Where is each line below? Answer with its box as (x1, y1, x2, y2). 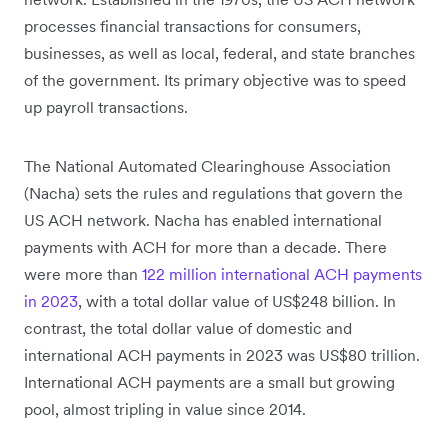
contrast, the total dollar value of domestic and (24, 318, 352, 339)
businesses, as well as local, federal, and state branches (24, 43, 415, 64)
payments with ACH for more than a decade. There (24, 237, 387, 258)
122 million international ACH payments (142, 264, 422, 285)
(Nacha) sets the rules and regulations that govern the (24, 183, 403, 204)
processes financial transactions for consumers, (24, 16, 361, 37)
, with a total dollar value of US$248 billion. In (78, 291, 396, 312)
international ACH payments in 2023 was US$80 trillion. (24, 345, 420, 366)
